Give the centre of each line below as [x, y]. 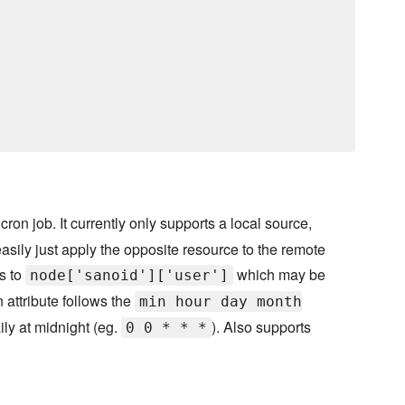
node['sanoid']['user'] [129, 276]
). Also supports [261, 327]
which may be [279, 275]
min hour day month [221, 302]
